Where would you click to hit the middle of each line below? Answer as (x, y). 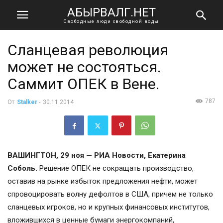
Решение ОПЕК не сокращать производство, (115, 168)
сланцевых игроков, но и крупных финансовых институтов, (109, 207)
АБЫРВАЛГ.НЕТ (111, 12)
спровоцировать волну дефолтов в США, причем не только (110, 194)
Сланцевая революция (88, 50)
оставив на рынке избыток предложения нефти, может (103, 181)
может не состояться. (84, 67)
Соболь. (22, 168)
